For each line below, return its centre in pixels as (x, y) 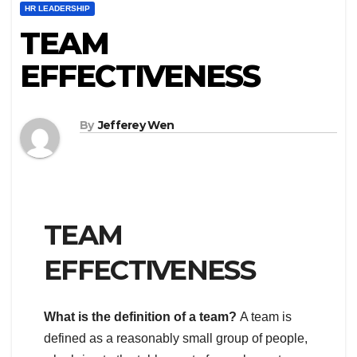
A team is (266, 316)
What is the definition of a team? (142, 316)
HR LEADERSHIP (57, 8)
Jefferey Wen (136, 126)
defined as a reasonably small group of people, (176, 338)
